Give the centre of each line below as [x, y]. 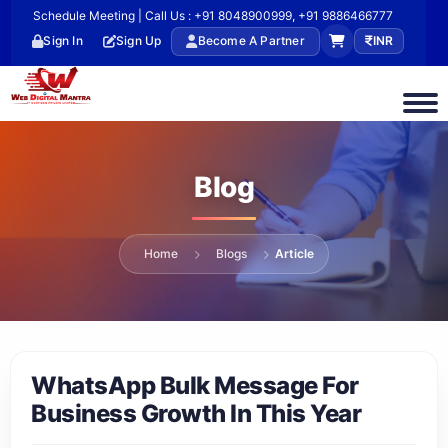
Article [294, 253]
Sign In [63, 40]
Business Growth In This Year [196, 413]
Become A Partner [251, 40]
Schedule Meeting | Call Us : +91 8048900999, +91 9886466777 [213, 15]
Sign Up [139, 40]
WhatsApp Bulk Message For [195, 385]
